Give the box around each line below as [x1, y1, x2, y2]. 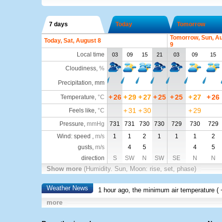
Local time [76, 51, 105, 58]
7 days [49, 21, 68, 28]
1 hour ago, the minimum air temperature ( [98, 186, 219, 194]
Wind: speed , [56, 133, 95, 140]
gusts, [77, 144, 95, 151]
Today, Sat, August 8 [44, 37, 101, 44]
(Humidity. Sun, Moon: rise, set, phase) [83, 165, 196, 172]
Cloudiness [65, 65, 96, 72]
